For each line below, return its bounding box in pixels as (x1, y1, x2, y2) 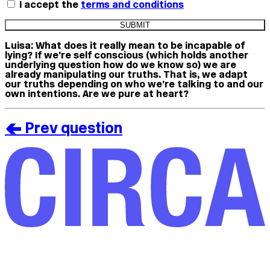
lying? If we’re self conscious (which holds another (5, 48, 248, 61)
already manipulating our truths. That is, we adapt (5, 67, 248, 81)
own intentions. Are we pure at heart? (5, 86, 189, 100)
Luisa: (5, 38, 33, 52)
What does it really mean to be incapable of (36, 38, 245, 52)
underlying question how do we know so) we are (5, 57, 236, 71)
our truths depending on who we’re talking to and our (5, 77, 263, 90)
